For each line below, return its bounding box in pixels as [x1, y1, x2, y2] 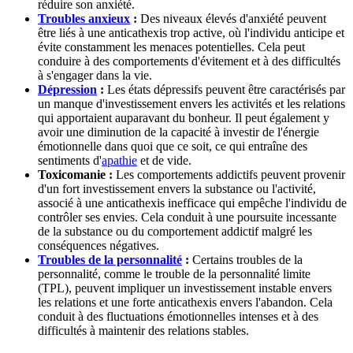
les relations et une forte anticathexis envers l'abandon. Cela [38, 295, 333, 309]
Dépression [38, 82, 97, 96]
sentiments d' [38, 153, 102, 167]
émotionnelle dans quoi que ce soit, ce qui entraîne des [38, 139, 307, 153]
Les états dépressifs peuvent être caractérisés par [104, 82, 345, 96]
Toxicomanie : [38, 167, 113, 181]
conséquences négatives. [38, 238, 159, 252]
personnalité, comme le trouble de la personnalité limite [38, 266, 310, 281]
